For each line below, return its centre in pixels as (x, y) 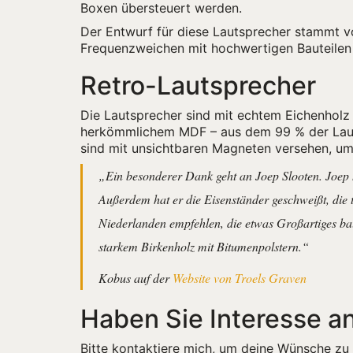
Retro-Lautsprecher (198, 85)
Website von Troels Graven (240, 277)
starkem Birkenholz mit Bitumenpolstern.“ (204, 246)
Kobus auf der (136, 277)
